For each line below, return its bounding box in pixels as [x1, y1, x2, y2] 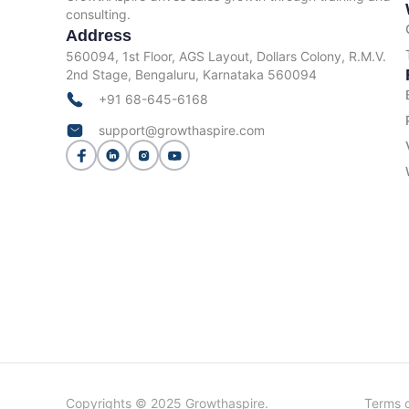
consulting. [66, 6, 131, 23]
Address [66, 26, 131, 46]
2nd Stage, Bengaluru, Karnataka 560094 [66, 67, 317, 83]
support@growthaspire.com [99, 122, 265, 139]
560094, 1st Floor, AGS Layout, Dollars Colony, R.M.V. [66, 48, 386, 65]
